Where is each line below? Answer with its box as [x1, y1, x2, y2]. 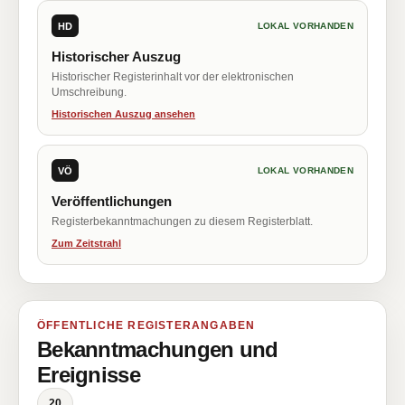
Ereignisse [37, 363, 140, 387]
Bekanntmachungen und [37, 337, 278, 362]
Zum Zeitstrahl [52, 238, 121, 249]
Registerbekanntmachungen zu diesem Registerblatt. [52, 215, 313, 228]
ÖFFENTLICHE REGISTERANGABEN [37, 319, 256, 332]
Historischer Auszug [52, 49, 181, 64]
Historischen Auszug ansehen [52, 108, 195, 119]
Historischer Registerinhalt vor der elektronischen [52, 71, 294, 83]
